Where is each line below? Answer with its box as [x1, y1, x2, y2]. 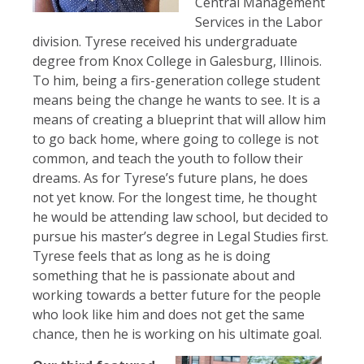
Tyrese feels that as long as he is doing [32, 247, 271, 266]
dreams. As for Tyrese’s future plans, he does [32, 169, 308, 188]
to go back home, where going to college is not [32, 130, 318, 149]
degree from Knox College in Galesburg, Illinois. [32, 52, 322, 71]
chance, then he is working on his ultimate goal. [32, 325, 322, 344]
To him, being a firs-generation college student [32, 71, 320, 90]
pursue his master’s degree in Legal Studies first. [32, 227, 328, 246]
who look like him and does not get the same [32, 305, 305, 324]
